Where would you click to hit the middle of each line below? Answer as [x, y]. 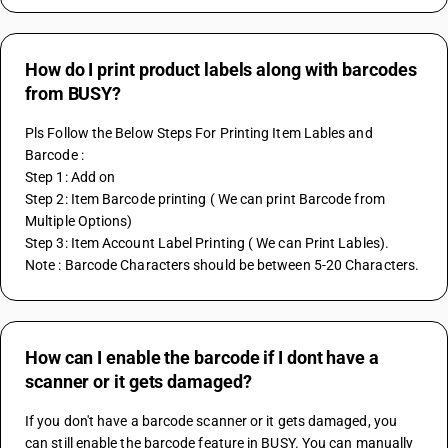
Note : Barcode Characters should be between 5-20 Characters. [222, 265]
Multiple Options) [79, 221]
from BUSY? [73, 93]
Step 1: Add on [70, 177]
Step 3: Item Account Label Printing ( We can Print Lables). [207, 243]
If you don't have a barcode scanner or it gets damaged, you [211, 421]
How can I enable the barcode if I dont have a [202, 357]
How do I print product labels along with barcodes [221, 69]
